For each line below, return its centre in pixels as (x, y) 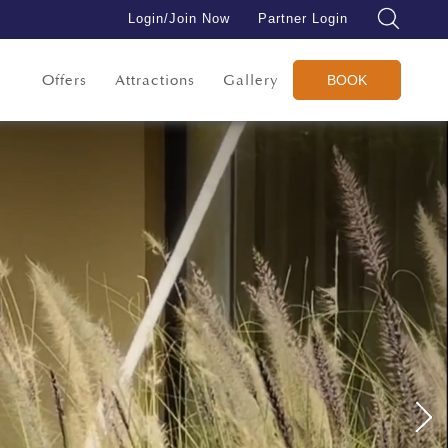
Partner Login (302, 18)
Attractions (155, 80)
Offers (64, 80)
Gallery (251, 80)
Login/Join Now (178, 18)
